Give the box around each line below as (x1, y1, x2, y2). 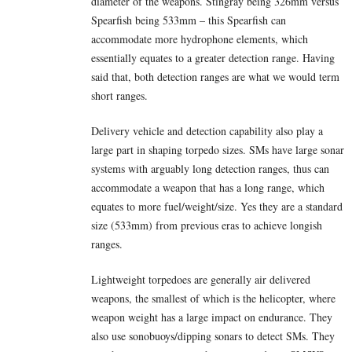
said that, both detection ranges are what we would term (91, 68, 339, 84)
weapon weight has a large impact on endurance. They (91, 309, 332, 324)
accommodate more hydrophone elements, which (91, 31, 308, 46)
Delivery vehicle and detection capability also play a (91, 123, 323, 138)
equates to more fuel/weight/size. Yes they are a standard (91, 198, 343, 214)
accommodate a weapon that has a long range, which (91, 179, 324, 195)
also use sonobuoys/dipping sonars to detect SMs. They (91, 328, 335, 343)
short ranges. (91, 87, 148, 103)
